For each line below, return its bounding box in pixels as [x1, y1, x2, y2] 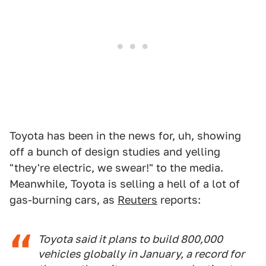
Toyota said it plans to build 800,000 [38, 233, 223, 246]
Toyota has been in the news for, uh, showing [9, 129, 241, 142]
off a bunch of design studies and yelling [9, 145, 220, 159]
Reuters [118, 194, 157, 207]
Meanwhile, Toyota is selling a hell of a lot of [9, 178, 240, 191]
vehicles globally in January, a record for [38, 248, 245, 261]
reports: [157, 194, 201, 207]
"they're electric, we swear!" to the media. [9, 161, 223, 175]
